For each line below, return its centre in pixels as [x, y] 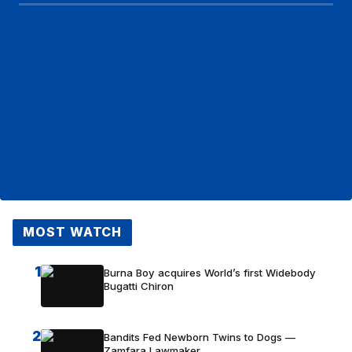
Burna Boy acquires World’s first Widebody [210, 273]
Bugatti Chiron [139, 286]
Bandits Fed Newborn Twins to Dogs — [200, 337]
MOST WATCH [72, 232]
